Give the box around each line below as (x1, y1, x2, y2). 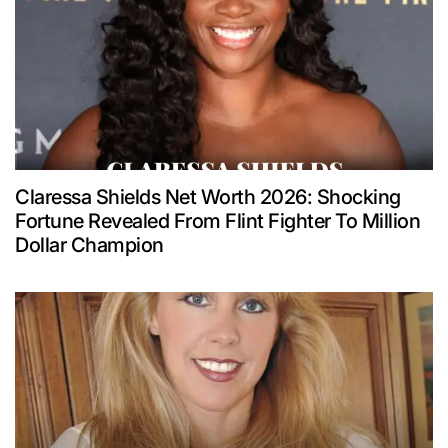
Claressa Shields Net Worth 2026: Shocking (15, 185, 401, 210)
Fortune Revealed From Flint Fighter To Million (15, 209, 420, 234)
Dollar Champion (15, 233, 164, 258)
